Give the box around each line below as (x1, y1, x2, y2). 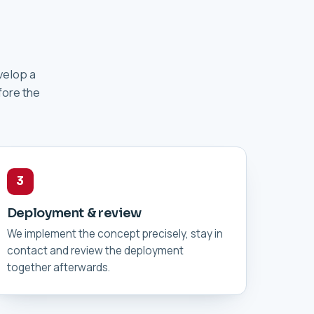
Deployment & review (6, 205, 142, 221)
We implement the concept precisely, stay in (6, 226, 223, 241)
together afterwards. (6, 259, 110, 275)
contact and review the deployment (6, 243, 184, 258)
